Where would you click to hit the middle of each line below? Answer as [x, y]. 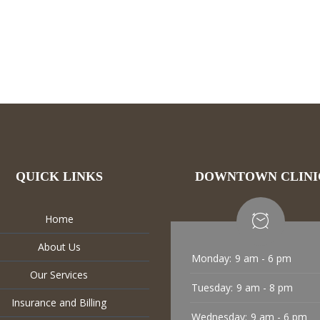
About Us [59, 246]
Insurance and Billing [59, 302]
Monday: [211, 258]
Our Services [59, 274]
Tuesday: [212, 287]
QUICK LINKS [59, 176]
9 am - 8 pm [265, 287]
